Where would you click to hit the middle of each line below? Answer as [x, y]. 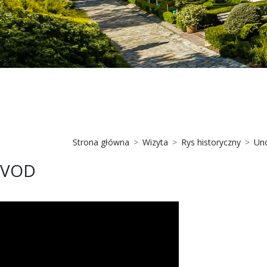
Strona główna [101, 142]
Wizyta [155, 142]
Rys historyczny [211, 142]
